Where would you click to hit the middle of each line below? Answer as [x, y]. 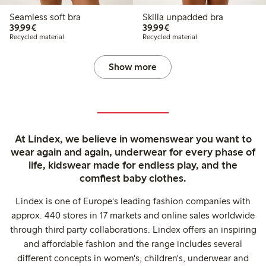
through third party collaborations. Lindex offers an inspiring [133, 230]
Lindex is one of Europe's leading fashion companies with [133, 201]
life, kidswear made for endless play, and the [133, 165]
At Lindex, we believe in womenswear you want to [133, 139]
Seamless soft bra [45, 17]
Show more [133, 67]
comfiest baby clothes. [133, 178]
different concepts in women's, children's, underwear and [133, 258]
